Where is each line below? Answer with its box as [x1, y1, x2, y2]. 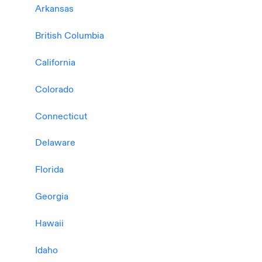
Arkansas [35, 3, 74, 16]
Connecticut [35, 110, 87, 123]
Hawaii [35, 217, 64, 230]
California [35, 56, 75, 69]
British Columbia [35, 30, 104, 43]
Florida [35, 164, 64, 177]
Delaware [35, 137, 75, 150]
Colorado [35, 83, 74, 96]
